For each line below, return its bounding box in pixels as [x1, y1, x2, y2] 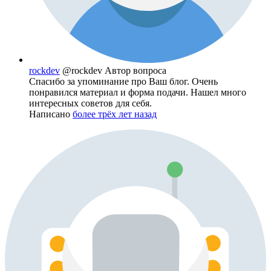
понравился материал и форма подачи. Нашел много [29, 87, 246, 98]
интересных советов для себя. [29, 98, 152, 109]
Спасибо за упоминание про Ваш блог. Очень [29, 76, 218, 87]
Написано [29, 109, 73, 120]
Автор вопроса [105, 65, 166, 76]
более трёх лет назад [73, 109, 157, 120]
